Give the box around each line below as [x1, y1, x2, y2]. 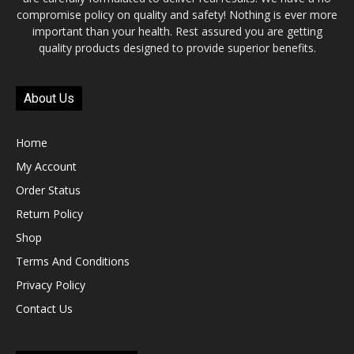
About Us [24, 90, 74, 106]
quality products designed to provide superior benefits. [38, 40, 316, 55]
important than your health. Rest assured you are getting [32, 23, 322, 39]
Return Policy [16, 205, 83, 221]
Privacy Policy [16, 277, 85, 292]
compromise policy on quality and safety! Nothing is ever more [17, 6, 337, 22]
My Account [16, 158, 77, 174]
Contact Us [16, 300, 73, 316]
